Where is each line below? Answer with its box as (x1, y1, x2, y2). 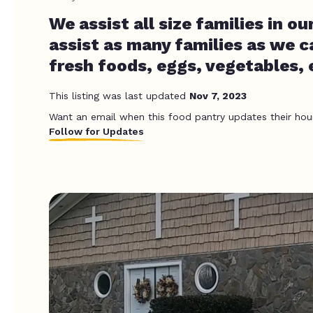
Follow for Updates (49, 126, 144, 137)
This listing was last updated (49, 90, 189, 101)
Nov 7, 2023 (189, 90, 247, 101)
